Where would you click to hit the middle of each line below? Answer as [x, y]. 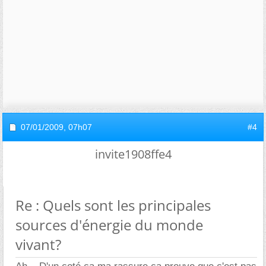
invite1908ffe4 [133, 154]
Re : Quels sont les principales [113, 205]
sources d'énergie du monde [109, 225]
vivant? [38, 244]
